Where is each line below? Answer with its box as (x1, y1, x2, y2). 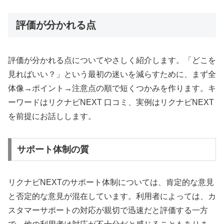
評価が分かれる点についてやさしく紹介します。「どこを (8, 56, 216, 65)
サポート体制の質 (16, 144, 89, 155)
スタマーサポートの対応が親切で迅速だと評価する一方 (8, 205, 208, 214)
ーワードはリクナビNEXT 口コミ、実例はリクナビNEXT (8, 98, 214, 107)
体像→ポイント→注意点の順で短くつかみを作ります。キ (8, 84, 216, 93)
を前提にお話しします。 (8, 112, 96, 121)
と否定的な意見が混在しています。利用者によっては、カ (8, 191, 216, 200)
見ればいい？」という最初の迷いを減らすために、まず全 (8, 70, 216, 79)
